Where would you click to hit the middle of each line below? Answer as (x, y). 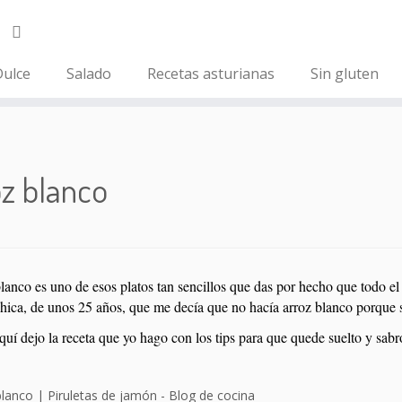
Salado (88, 74)
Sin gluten (344, 74)
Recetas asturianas (210, 74)
